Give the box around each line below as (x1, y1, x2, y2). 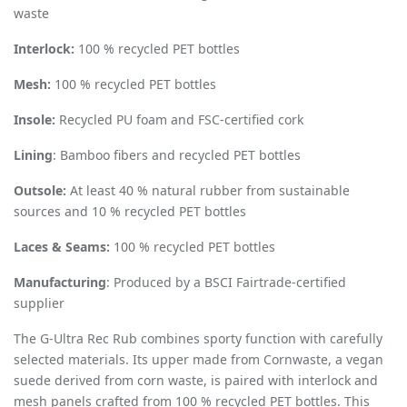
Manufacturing (14, 273, 106, 291)
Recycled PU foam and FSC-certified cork (59, 111, 303, 128)
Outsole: (14, 182, 70, 199)
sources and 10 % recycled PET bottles (14, 203, 246, 220)
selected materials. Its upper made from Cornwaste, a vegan (14, 351, 383, 368)
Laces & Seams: (14, 238, 114, 255)
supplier (14, 294, 65, 312)
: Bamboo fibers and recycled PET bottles (53, 146, 301, 164)
